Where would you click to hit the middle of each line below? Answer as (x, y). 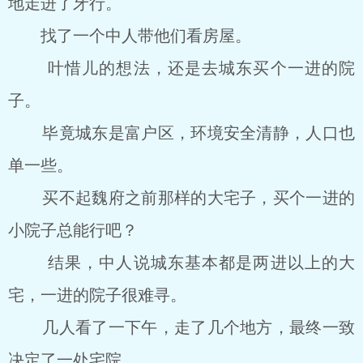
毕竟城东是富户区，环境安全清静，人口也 (181, 133)
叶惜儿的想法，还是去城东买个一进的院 (181, 68)
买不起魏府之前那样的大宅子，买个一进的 (181, 198)
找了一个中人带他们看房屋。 (130, 36)
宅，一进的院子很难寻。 (97, 295)
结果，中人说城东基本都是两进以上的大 (181, 263)
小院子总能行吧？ (73, 230)
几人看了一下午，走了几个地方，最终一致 (181, 327)
